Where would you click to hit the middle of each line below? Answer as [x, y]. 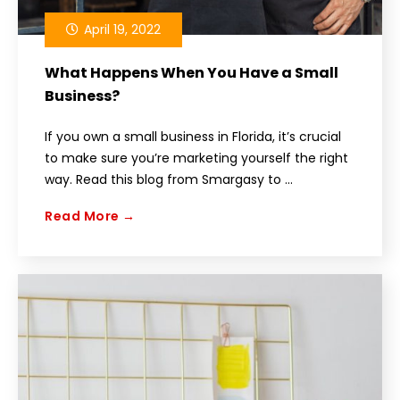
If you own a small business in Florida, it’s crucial [193, 136]
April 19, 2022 [121, 29]
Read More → [90, 216]
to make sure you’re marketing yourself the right [196, 158]
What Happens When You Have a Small [192, 72]
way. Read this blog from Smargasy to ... [169, 179]
